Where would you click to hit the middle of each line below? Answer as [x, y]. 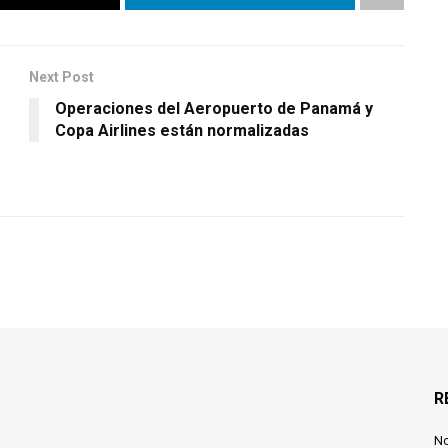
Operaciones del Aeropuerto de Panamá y [214, 109]
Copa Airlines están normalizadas [184, 131]
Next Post [61, 77]
